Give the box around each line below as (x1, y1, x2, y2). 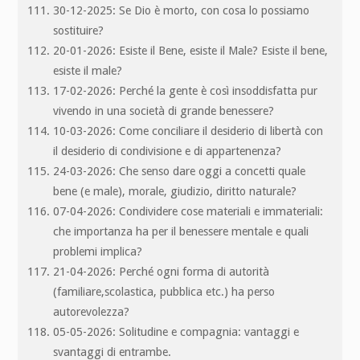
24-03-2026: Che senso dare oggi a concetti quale (53, 164, 306, 178)
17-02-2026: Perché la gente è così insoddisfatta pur (53, 84, 318, 97)
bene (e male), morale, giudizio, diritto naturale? (53, 184, 297, 198)
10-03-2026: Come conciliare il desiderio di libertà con (53, 124, 324, 137)
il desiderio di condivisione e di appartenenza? (53, 144, 282, 157)
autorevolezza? (53, 305, 130, 318)
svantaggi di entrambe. (53, 345, 172, 358)
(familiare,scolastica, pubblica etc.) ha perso (53, 284, 276, 298)
